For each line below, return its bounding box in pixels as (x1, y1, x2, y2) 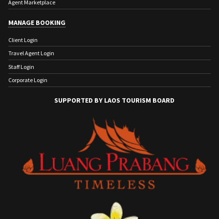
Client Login (8, 36, 38, 44)
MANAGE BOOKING (8, 18, 66, 27)
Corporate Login (8, 76, 47, 84)
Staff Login (8, 63, 34, 70)
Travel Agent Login (8, 49, 54, 57)
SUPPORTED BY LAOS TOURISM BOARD (54, 96, 175, 105)
